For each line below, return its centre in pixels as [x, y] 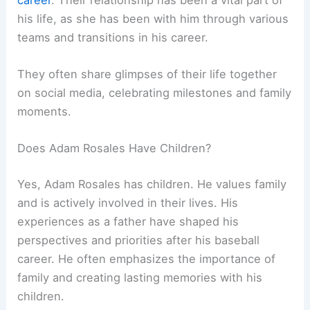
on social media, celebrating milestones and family [155, 92]
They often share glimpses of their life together [147, 74]
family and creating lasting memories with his [140, 277]
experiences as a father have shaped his [128, 221]
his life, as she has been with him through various [153, 18]
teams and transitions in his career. [113, 37]
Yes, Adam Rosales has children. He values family [152, 184]
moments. [45, 111]
